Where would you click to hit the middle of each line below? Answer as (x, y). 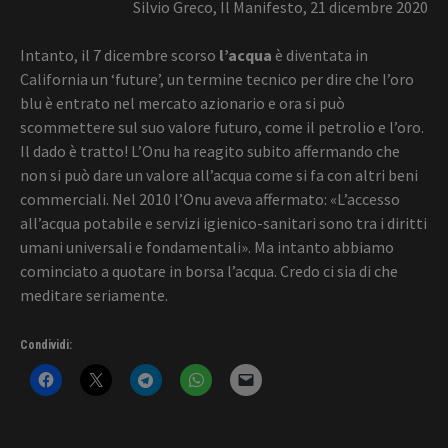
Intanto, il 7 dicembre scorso (119, 55)
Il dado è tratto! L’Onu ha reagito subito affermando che (210, 151)
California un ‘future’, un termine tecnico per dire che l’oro (217, 79)
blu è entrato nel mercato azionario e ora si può (182, 103)
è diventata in (320, 55)
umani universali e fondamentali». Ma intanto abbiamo (207, 247)
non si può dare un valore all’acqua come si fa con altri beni (219, 175)
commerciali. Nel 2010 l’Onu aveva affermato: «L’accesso (210, 199)
